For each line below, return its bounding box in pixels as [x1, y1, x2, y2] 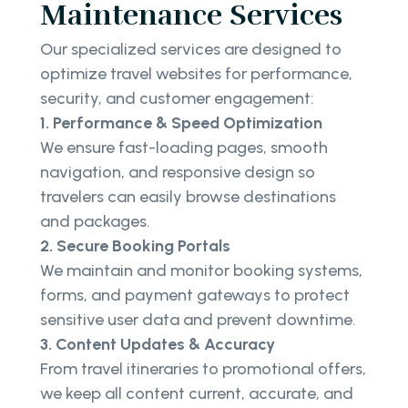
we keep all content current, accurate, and [40, 382, 353, 403]
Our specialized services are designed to [40, 38, 342, 59]
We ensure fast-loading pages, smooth [40, 137, 328, 158]
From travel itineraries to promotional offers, [40, 358, 366, 379]
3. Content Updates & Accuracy [40, 333, 275, 354]
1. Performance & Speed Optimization [40, 112, 322, 133]
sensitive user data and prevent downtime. [40, 309, 356, 330]
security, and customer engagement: [40, 87, 314, 108]
